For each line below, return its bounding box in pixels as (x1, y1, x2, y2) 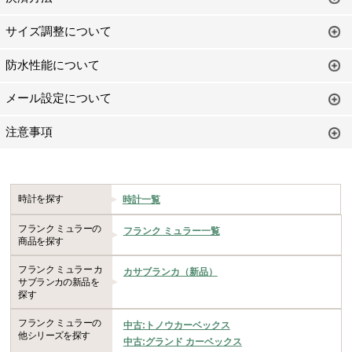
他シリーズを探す (18, 329, 90, 341)
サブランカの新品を (18, 276, 99, 288)
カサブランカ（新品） (123, 266, 218, 277)
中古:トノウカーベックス (123, 319, 230, 330)
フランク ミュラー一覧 (123, 225, 220, 236)
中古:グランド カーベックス (123, 335, 242, 346)
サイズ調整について (5, 24, 112, 38)
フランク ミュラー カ (18, 263, 103, 275)
